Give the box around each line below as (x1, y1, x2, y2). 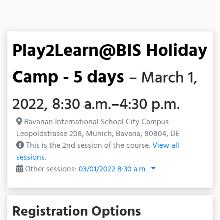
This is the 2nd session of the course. (24, 139, 152, 151)
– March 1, (129, 64, 197, 89)
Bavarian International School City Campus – (22, 115, 175, 128)
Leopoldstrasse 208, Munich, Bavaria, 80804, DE (16, 127, 180, 139)
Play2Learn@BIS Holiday (12, 35, 207, 64)
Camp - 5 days (12, 62, 124, 90)
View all (152, 139, 179, 151)
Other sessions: (23, 163, 79, 175)
